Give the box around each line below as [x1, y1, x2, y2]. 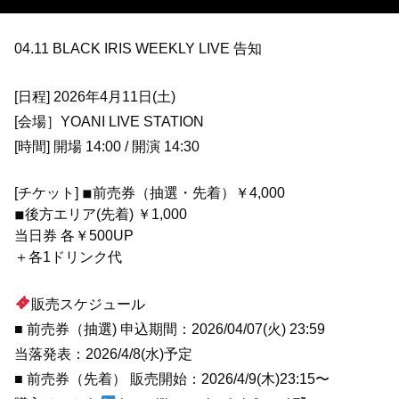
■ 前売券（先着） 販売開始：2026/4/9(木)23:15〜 [14, 370, 330, 387]
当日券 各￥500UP [14, 227, 134, 244]
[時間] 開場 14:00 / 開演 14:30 [14, 137, 200, 154]
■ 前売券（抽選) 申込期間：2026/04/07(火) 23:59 [14, 320, 326, 337]
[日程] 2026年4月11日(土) [14, 87, 176, 104]
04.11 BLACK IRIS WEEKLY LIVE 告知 [14, 39, 263, 56]
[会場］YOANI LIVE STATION [14, 112, 205, 129]
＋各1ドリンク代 [14, 248, 123, 265]
